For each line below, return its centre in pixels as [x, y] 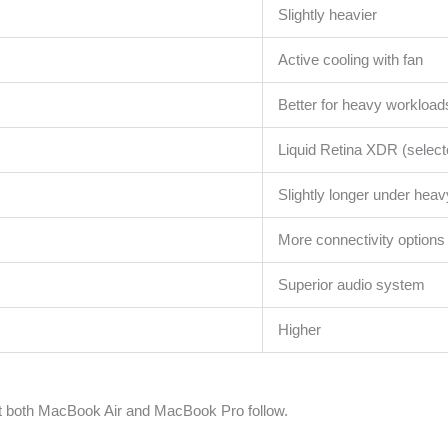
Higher [300, 329]
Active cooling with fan [351, 59]
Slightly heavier [328, 14]
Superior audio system [352, 284]
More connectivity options [362, 239]
